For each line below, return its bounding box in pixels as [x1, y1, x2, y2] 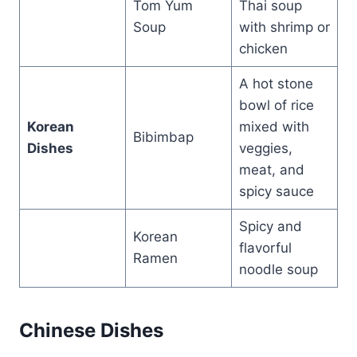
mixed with [238, 118, 309, 135]
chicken [238, 40, 288, 57]
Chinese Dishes [19, 318, 163, 342]
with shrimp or [238, 18, 330, 35]
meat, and [238, 161, 304, 178]
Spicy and [238, 218, 302, 234]
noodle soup [238, 261, 318, 277]
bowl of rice [238, 96, 314, 113]
